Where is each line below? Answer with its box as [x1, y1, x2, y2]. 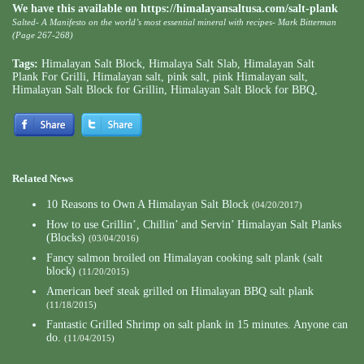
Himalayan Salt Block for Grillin [12, 84, 164, 97]
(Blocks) [46, 232, 85, 245]
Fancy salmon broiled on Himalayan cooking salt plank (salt [46, 252, 323, 265]
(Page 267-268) [12, 30, 73, 41]
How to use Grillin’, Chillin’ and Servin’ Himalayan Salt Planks [46, 219, 341, 232]
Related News [12, 172, 73, 185]
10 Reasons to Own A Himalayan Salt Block [46, 198, 249, 211]
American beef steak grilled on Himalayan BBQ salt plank [46, 285, 314, 298]
